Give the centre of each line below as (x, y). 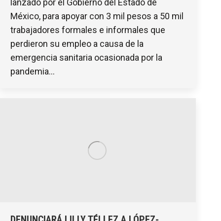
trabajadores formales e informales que (88, 30)
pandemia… (33, 72)
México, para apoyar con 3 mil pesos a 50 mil (97, 16)
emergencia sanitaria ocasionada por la (86, 58)
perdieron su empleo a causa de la (77, 44)
